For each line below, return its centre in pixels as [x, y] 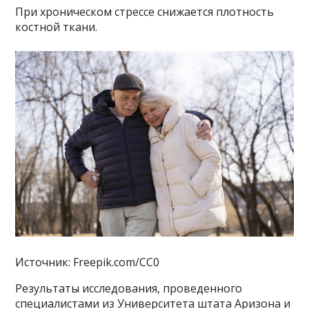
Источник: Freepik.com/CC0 [88, 262]
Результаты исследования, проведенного [129, 288]
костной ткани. [57, 27]
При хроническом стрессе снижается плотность [145, 12]
